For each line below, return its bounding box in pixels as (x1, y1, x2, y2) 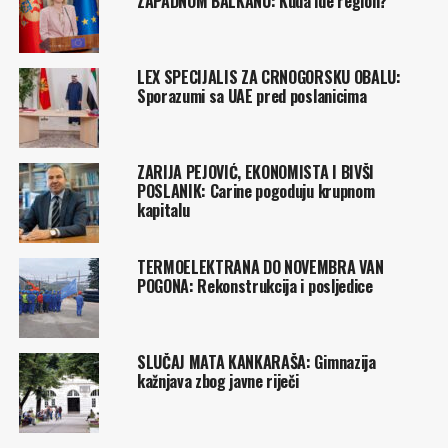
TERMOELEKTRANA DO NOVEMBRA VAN (136, 254, 384, 279)
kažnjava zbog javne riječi (136, 368, 299, 393)
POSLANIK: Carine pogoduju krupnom (136, 178, 375, 203)
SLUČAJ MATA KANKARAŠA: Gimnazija (136, 349, 376, 374)
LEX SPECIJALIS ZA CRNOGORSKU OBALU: (136, 64, 401, 89)
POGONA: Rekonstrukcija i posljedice (136, 273, 373, 298)
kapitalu (136, 197, 190, 222)
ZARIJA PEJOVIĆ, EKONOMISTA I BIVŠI (136, 159, 374, 184)
